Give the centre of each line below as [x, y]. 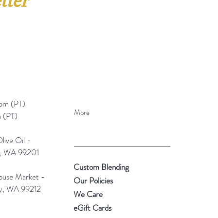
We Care [88, 194]
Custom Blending [101, 167]
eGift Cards [92, 208]
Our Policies [93, 180]
